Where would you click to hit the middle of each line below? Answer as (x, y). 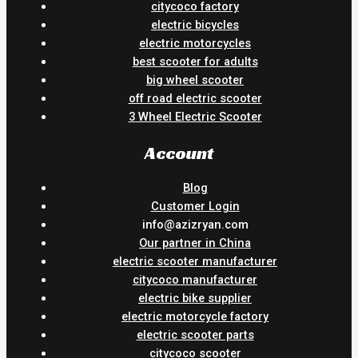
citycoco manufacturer (195, 280)
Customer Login (195, 207)
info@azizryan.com (195, 225)
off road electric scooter (195, 99)
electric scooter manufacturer (195, 262)
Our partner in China (195, 243)
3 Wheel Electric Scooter (195, 117)
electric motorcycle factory (195, 317)
